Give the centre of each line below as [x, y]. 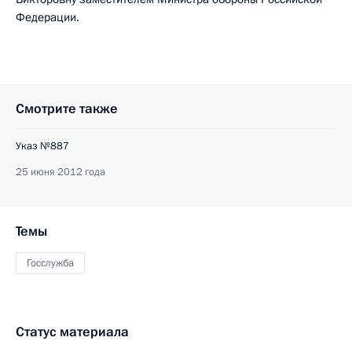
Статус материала [72, 332]
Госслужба [50, 263]
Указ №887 [42, 146]
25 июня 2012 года [60, 172]
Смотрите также [67, 109]
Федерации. [48, 17]
